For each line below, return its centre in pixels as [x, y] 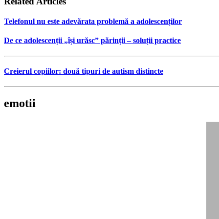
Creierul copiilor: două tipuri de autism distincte [84, 71]
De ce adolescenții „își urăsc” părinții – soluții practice [92, 41]
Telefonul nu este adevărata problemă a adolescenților [93, 21]
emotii [20, 103]
